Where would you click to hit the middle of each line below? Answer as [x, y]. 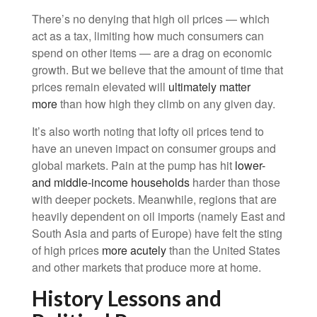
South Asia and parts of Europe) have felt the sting [157, 233]
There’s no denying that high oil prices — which [151, 19]
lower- [250, 165]
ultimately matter [209, 87]
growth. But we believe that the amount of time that [157, 70]
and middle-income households [111, 182]
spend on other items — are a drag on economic [152, 53]
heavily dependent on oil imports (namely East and [158, 216]
